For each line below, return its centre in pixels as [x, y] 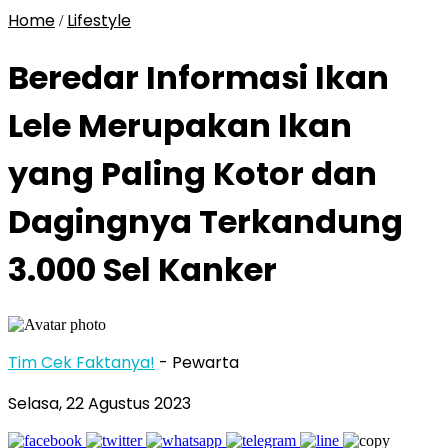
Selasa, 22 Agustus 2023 [99, 403]
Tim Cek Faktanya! [81, 362]
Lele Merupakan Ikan [180, 126]
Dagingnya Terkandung [205, 222]
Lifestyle [99, 20]
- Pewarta [199, 362]
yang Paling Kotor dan [192, 174]
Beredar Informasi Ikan [198, 78]
